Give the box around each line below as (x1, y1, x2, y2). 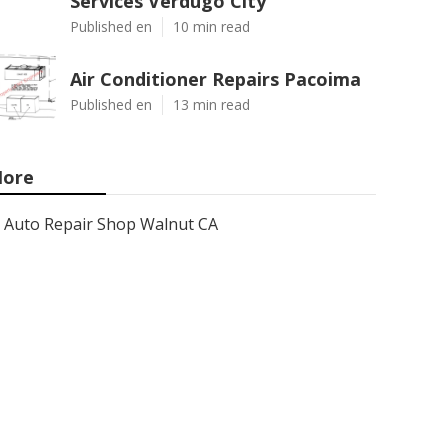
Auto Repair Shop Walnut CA (4, 213, 218, 235)
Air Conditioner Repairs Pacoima (70, 67, 361, 91)
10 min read (173, 17, 250, 36)
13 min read (173, 95, 250, 114)
